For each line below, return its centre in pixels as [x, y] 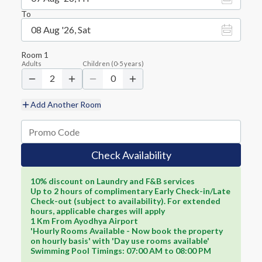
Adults [32, 63]
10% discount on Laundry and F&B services [113, 181]
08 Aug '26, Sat [61, 30]
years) [134, 63]
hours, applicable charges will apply [98, 211]
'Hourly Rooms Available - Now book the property [127, 231]
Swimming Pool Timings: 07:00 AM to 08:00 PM [121, 251]
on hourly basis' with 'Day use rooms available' [120, 241]
